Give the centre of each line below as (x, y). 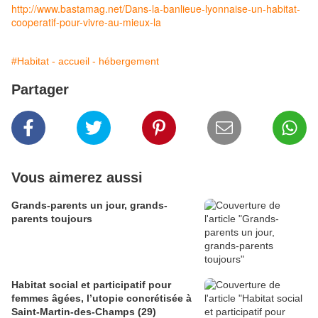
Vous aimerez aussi (77, 178)
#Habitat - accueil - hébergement (85, 61)
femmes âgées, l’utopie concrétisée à (102, 298)
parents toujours (52, 219)
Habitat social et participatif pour (91, 285)
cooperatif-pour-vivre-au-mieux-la (86, 22)
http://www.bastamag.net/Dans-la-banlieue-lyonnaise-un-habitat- (156, 9)
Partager (40, 90)
